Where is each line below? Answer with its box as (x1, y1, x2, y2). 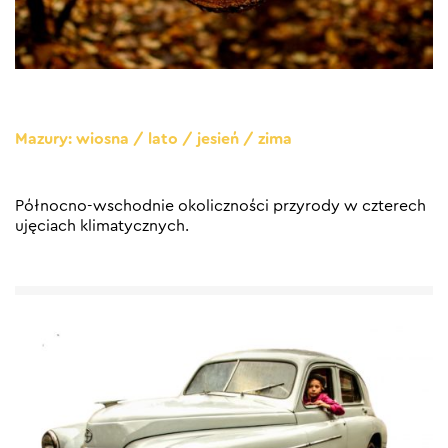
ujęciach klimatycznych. (15, 217, 189, 234)
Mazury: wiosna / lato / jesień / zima (15, 130, 292, 147)
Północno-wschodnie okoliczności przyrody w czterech (15, 197, 426, 214)
